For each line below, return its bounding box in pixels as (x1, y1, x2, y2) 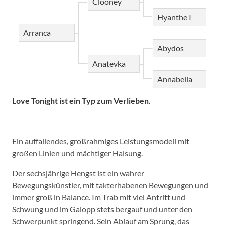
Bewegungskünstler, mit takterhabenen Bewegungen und (12, 180, 208, 190)
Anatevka (92, 58, 126, 68)
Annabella (157, 74, 192, 84)
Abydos (157, 43, 184, 53)
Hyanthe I (157, 12, 191, 22)
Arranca (23, 27, 51, 37)
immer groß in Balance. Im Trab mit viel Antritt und (12, 192, 185, 202)
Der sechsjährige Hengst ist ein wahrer (12, 168, 144, 178)
